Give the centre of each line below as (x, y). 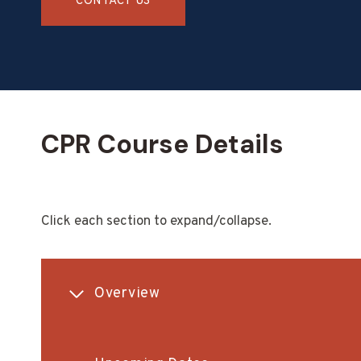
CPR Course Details (162, 144)
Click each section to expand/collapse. (156, 222)
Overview (127, 294)
